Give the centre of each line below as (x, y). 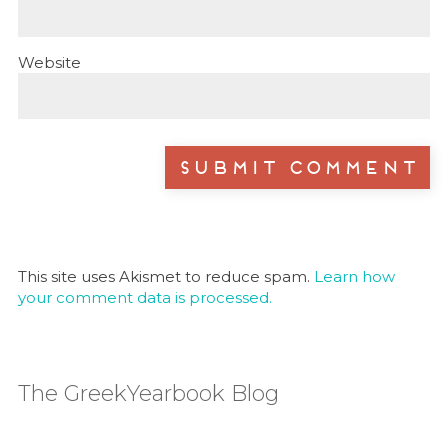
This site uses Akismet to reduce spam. (165, 276)
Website (49, 63)
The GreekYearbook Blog (148, 393)
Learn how (354, 276)
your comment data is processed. (144, 297)
